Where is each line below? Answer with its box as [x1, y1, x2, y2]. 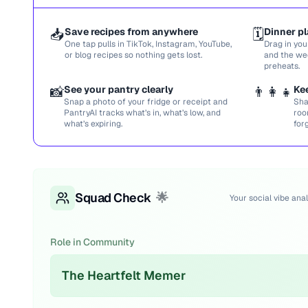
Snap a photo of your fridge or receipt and [64, 96, 228, 107]
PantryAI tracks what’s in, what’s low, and [64, 107, 221, 118]
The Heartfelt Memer [62, 267, 186, 283]
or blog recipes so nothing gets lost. [65, 49, 202, 60]
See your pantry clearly [64, 83, 173, 96]
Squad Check [75, 190, 151, 206]
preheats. [264, 60, 300, 71]
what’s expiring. [64, 118, 122, 129]
